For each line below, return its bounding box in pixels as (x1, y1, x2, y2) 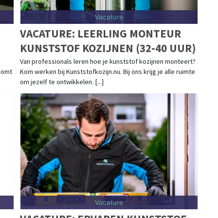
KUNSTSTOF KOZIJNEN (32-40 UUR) (19, 40, 196, 55)
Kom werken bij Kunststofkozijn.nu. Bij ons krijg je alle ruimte (19, 67, 195, 76)
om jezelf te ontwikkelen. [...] (19, 77, 104, 86)
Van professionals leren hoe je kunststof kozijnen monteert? (19, 56, 196, 66)
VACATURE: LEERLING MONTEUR (19, 26, 181, 40)
